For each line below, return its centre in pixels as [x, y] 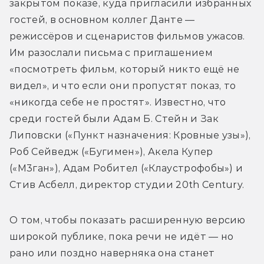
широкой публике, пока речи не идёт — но [122, 236]
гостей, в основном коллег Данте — [102, 19]
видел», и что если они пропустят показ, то [123, 85]
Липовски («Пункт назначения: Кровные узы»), [130, 135]
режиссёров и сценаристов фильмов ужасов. [127, 36]
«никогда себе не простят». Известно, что [118, 102]
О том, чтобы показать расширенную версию [128, 220]
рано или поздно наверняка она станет [112, 253]
